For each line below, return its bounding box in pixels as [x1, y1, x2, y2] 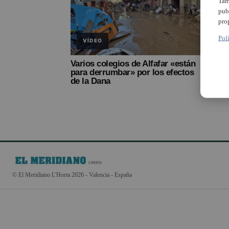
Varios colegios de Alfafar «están [71, 58, 196, 68]
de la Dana [71, 76, 110, 86]
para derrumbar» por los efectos [71, 67, 194, 77]
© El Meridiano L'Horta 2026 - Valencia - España [12, 171, 132, 178]
